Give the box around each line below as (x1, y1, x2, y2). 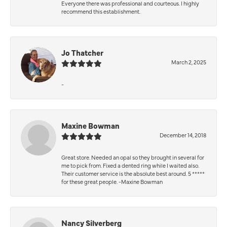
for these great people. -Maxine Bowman (61, 177, 163, 185)
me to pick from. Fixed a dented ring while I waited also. (61, 161, 199, 169)
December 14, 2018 (160, 131, 206, 139)
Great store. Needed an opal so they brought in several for (61, 153, 204, 161)
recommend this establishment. (61, 7, 140, 15)
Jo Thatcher (61, 47, 103, 58)
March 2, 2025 (171, 58, 206, 66)
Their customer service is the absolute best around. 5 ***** (61, 169, 205, 177)
